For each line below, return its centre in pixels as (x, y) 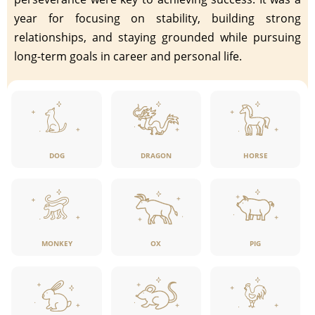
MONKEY (57, 243)
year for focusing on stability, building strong (157, 18)
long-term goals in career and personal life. (128, 56)
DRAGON (156, 155)
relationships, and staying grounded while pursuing (157, 37)
